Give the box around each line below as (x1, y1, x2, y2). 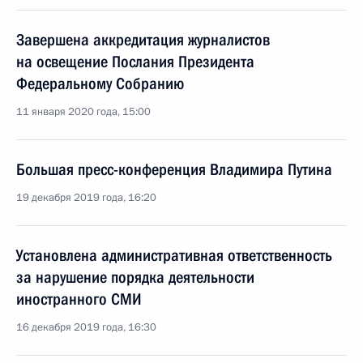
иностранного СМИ (16, 289, 142, 309)
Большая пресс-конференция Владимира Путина (16, 160, 332, 179)
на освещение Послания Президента (16, 52, 254, 71)
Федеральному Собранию (16, 74, 184, 93)
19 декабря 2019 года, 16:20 (16, 190, 156, 205)
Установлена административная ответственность (16, 246, 332, 265)
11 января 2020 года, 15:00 (16, 105, 151, 119)
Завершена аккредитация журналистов (16, 30, 270, 49)
